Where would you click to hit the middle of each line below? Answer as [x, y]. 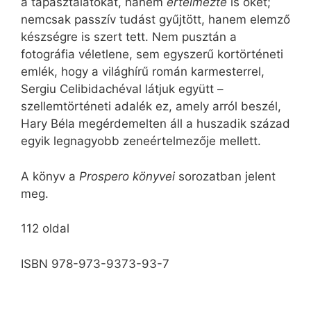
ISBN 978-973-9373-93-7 [95, 263]
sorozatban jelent [227, 176]
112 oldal [45, 229]
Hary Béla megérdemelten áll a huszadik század [155, 124]
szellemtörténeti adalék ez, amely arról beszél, [151, 107]
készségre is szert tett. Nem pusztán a [129, 37]
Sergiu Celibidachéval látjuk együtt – [122, 89]
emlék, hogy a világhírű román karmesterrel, [143, 72]
